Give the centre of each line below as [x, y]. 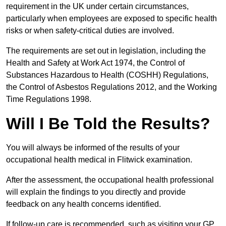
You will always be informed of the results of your [93, 148]
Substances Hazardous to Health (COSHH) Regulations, [107, 75]
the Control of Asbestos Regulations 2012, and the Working [111, 87]
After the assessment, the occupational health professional [110, 180]
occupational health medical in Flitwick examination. [100, 160]
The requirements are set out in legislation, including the [106, 51]
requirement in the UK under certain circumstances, [97, 7]
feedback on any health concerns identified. [84, 204]
